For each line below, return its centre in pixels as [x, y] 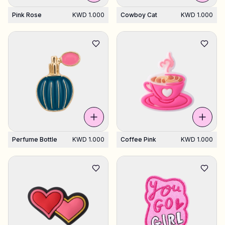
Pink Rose [27, 15]
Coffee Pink [138, 139]
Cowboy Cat [139, 15]
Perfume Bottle [35, 139]
